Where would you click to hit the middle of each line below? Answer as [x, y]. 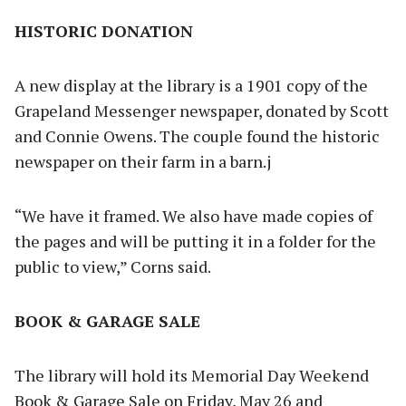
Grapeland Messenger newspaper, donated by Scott [202, 111]
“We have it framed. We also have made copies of [193, 216]
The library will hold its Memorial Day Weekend [192, 376]
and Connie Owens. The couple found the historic [197, 136]
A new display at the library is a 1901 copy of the [191, 86]
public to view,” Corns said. [113, 267]
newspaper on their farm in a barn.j [143, 162]
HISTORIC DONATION [104, 31]
